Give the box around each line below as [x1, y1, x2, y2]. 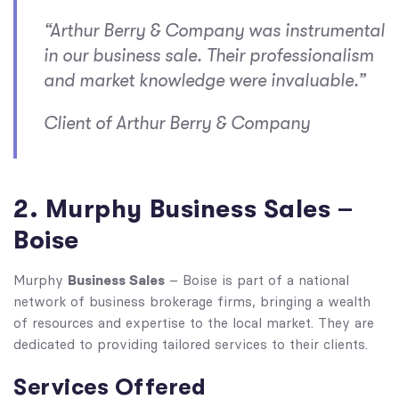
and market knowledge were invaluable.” [44, 70, 366, 91]
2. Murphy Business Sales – [13, 195, 354, 224]
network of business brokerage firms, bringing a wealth [13, 294, 370, 310]
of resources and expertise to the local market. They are [13, 315, 374, 331]
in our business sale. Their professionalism [44, 45, 374, 66]
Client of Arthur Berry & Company [44, 113, 310, 134]
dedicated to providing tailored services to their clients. [13, 337, 368, 353]
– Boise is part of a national [165, 273, 349, 289]
